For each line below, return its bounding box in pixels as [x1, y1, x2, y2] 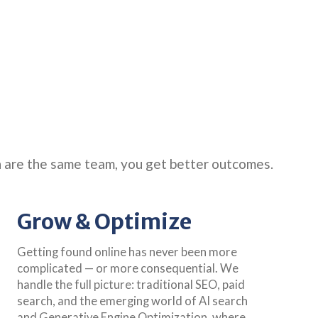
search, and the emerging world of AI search [17, 293, 248, 308]
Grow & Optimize [17, 207, 192, 235]
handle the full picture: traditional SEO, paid [17, 277, 246, 292]
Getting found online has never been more [17, 244, 238, 259]
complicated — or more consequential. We [17, 261, 239, 275]
